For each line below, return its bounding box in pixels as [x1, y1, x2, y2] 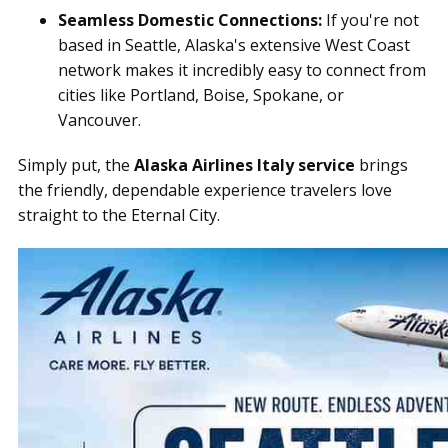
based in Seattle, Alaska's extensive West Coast [58, 34, 410, 56]
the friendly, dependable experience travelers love [18, 179, 392, 201]
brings [355, 154, 408, 176]
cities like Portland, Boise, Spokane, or [58, 84, 344, 106]
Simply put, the [18, 154, 134, 176]
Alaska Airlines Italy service [134, 154, 355, 176]
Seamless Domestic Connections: [58, 9, 322, 31]
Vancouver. [58, 109, 141, 131]
